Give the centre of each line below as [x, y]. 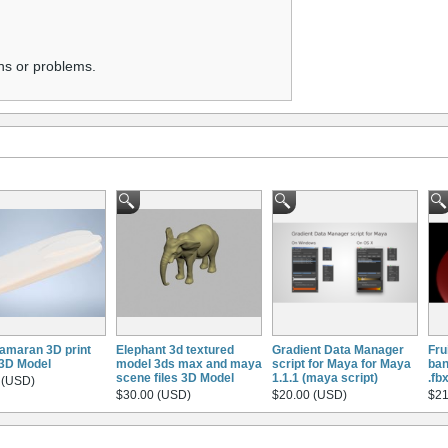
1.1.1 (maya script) [325, 377]
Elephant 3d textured [175, 349]
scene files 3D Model [175, 377]
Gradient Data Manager [338, 349]
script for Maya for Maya [341, 363]
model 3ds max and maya [189, 363]
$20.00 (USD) [309, 394]
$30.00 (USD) [153, 394]
